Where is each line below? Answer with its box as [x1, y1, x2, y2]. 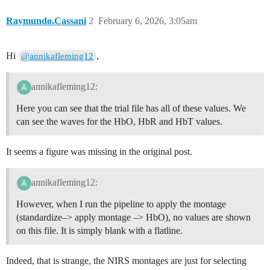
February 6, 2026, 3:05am [98, 16, 197, 27]
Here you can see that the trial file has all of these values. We [16, 103, 246, 114]
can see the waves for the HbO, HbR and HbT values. [16, 116, 222, 127]
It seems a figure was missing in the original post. [6, 146, 192, 157]
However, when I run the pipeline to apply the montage [16, 198, 226, 209]
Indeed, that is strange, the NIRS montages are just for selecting [6, 255, 246, 266]
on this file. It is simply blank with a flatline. [16, 225, 183, 236]
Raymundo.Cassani [6, 16, 86, 27]
